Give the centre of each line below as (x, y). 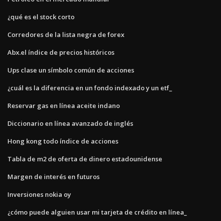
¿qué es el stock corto (41, 17)
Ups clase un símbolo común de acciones (71, 70)
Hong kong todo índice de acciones (63, 141)
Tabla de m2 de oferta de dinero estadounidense (85, 159)
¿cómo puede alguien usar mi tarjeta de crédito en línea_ (97, 212)
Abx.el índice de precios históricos (61, 52)
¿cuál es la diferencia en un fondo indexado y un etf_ (90, 88)
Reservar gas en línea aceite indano (64, 105)
